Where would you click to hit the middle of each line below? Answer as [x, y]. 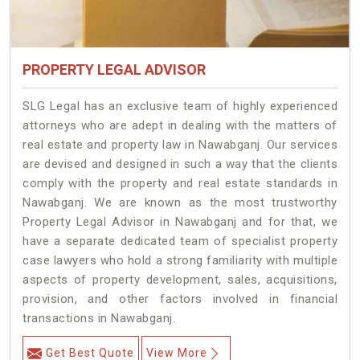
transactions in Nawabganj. [99, 319]
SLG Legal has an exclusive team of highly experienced [180, 106]
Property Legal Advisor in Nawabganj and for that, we [180, 222]
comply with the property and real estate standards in [180, 184]
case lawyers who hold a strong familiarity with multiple [180, 261]
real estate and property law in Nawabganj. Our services [180, 145]
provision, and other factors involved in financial [180, 299]
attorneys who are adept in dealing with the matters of [180, 126]
